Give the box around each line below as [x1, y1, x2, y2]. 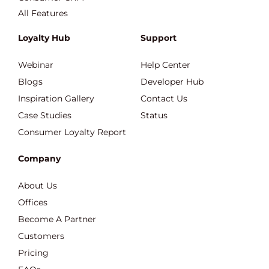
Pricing [18, 247, 49, 258]
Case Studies [18, 110, 71, 121]
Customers [18, 231, 64, 241]
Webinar [18, 59, 53, 70]
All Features [18, 8, 68, 19]
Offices [18, 197, 47, 208]
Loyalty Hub [18, 32, 70, 43]
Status [141, 110, 168, 121]
